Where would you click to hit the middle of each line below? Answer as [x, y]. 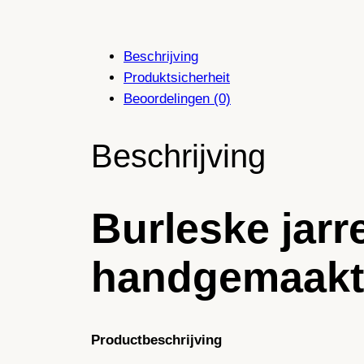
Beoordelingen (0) [177, 98]
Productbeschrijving [156, 340]
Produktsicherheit [177, 77]
